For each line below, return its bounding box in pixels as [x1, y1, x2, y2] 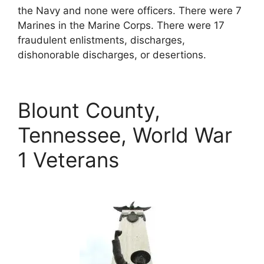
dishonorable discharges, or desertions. [18, 48, 206, 61]
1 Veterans [18, 147, 119, 172]
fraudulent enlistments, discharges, [18, 34, 185, 46]
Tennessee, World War [18, 122, 232, 147]
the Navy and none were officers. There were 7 [18, 4, 242, 16]
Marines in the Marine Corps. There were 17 [18, 19, 225, 31]
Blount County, [18, 97, 160, 123]
